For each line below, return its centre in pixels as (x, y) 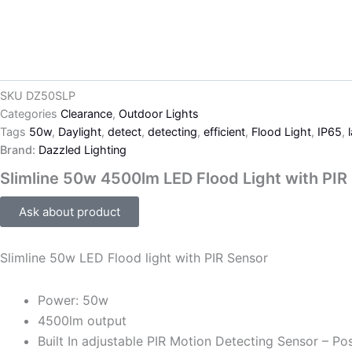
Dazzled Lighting (82, 150)
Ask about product (70, 211)
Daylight (80, 132)
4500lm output (82, 320)
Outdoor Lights (159, 114)
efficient (224, 132)
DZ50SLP (51, 96)
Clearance (86, 114)
